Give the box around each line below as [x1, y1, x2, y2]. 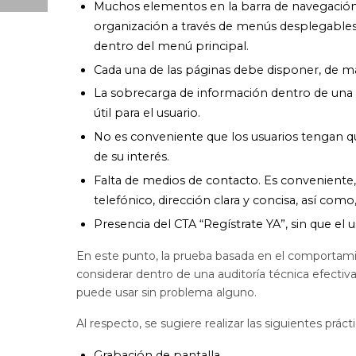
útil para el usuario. [94, 106, 201, 121]
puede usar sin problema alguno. [76, 284, 257, 300]
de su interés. [94, 149, 170, 164]
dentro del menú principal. [94, 38, 250, 53]
